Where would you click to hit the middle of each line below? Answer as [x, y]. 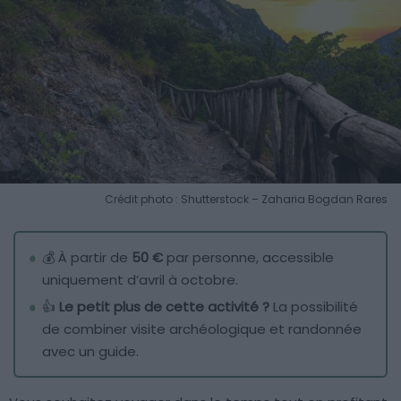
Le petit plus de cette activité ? [164, 306]
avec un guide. [90, 351]
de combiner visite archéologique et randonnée [202, 328]
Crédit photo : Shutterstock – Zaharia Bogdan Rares [246, 199]
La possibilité [314, 306]
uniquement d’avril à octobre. [140, 279]
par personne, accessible [248, 257]
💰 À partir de [87, 257]
